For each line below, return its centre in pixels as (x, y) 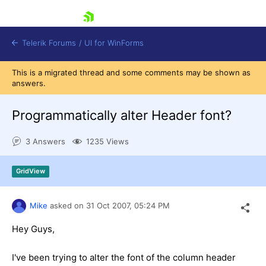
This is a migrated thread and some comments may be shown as (131, 72)
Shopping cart (80, 154)
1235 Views (107, 142)
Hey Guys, (33, 229)
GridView (31, 171)
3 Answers (45, 142)
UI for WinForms (114, 43)
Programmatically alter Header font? (122, 115)
